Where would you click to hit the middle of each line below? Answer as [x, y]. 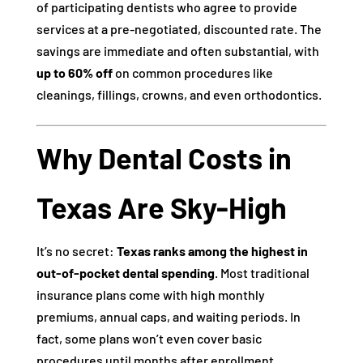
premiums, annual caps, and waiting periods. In [168, 316]
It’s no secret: [76, 251]
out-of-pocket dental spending [125, 273]
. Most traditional [262, 273]
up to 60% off [74, 73]
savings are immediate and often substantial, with [177, 51]
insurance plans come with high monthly [150, 295]
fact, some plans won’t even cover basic [149, 338]
